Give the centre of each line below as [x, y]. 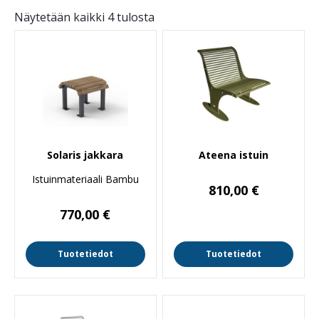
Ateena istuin [234, 155]
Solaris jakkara [85, 155]
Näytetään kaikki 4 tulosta [84, 17]
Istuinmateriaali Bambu [85, 179]
